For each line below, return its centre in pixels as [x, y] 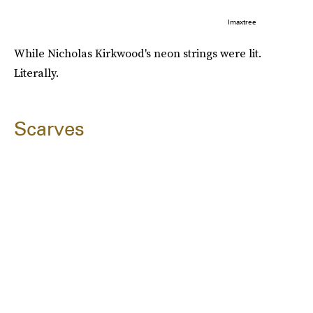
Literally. [36, 73]
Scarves [49, 129]
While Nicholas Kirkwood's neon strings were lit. [138, 53]
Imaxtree [242, 22]
